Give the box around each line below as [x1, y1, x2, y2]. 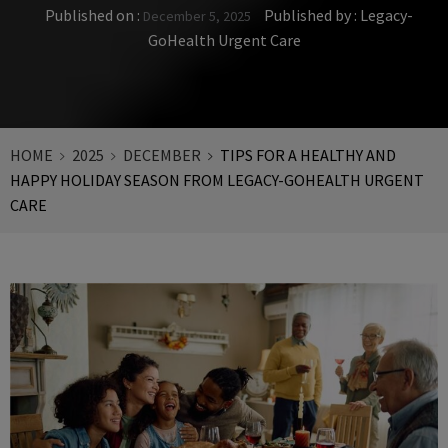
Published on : [45, 4, 143, 25]
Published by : [261, 4, 360, 25]
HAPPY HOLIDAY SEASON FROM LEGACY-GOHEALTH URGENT [10, 169, 424, 190]
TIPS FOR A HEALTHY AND [220, 144, 396, 165]
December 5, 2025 [143, 6, 251, 25]
